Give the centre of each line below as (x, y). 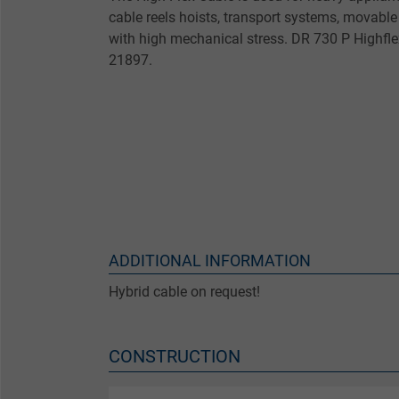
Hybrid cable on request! (184, 292)
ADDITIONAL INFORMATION (210, 261)
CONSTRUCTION (175, 357)
